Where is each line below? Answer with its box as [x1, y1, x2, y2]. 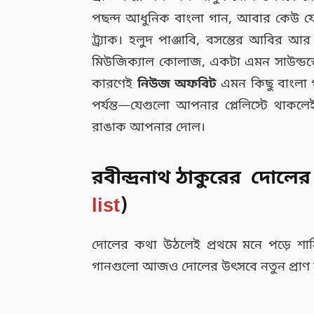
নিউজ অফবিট [137, 76, 217, 93]
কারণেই [92, 76, 137, 93]
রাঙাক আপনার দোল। [92, 119, 206, 137]
